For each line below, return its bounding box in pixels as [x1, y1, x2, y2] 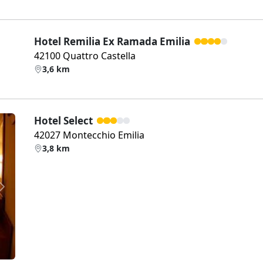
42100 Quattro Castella [34, 49, 136, 62]
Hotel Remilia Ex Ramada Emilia [34, 35, 190, 48]
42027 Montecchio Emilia [34, 129, 144, 141]
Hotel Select [34, 114, 93, 127]
